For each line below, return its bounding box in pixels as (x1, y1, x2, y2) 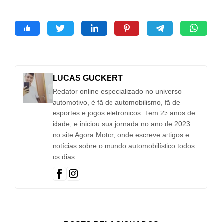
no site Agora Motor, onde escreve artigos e (53, 130, 189, 139)
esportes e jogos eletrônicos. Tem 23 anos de (53, 109, 195, 117)
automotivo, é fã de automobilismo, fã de (53, 98, 180, 106)
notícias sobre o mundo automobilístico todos (53, 141, 195, 150)
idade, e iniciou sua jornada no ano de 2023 (53, 119, 190, 128)
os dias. (53, 152, 77, 161)
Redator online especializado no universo (53, 87, 182, 95)
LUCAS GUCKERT (53, 73, 123, 82)
